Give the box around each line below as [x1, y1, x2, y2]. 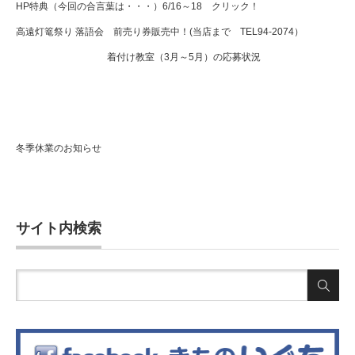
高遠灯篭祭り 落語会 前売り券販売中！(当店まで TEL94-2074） [16, 26, 303, 37]
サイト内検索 [16, 220, 101, 236]
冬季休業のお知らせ [16, 143, 101, 154]
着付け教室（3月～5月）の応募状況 [107, 52, 261, 63]
